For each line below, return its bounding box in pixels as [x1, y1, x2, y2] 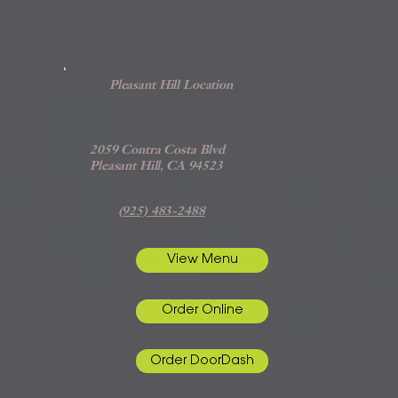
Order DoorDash [150, 354, 255, 368]
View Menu [166, 252, 238, 267]
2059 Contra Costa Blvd [90, 144, 225, 157]
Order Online [161, 304, 243, 318]
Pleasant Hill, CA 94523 [90, 160, 223, 173]
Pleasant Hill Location [108, 78, 233, 92]
